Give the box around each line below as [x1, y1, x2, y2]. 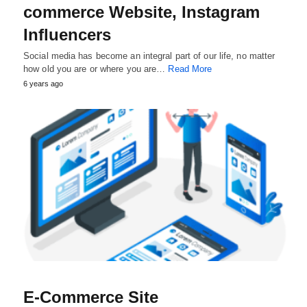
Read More [168, 63, 212, 74]
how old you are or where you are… [23, 63, 169, 74]
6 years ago [23, 79, 63, 88]
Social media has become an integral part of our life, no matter [23, 50, 275, 61]
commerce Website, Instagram [23, 2, 260, 21]
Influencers [23, 25, 111, 44]
